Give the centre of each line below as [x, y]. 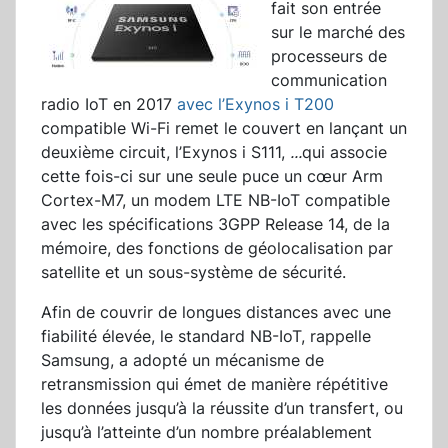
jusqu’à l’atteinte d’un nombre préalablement [206, 432]
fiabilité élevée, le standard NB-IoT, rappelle [206, 336]
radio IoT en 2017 [109, 104]
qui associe [344, 152]
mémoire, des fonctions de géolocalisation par [217, 248]
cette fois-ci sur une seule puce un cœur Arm [212, 176]
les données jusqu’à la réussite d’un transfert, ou [222, 408]
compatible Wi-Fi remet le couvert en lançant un [224, 128]
